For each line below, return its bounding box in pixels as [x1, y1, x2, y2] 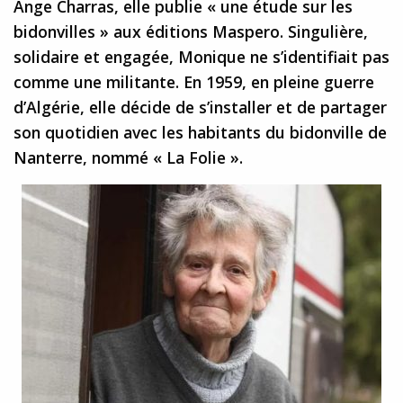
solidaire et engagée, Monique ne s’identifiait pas [13, 46, 390, 68]
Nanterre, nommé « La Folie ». [13, 147, 243, 169]
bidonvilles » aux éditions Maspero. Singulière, [13, 21, 368, 43]
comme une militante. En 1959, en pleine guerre [13, 71, 374, 94]
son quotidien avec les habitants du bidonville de [13, 121, 387, 144]
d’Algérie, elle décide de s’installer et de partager [13, 96, 387, 119]
